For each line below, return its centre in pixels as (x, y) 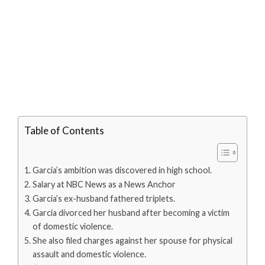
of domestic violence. (72, 227)
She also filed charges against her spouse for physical (132, 241)
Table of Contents (64, 131)
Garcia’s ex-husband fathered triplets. (104, 199)
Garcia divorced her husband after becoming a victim (131, 213)
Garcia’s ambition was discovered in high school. (122, 170)
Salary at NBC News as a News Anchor (104, 185)
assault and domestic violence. (89, 254)
